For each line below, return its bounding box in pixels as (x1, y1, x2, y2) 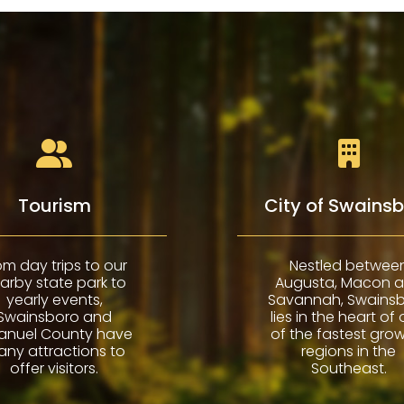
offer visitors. (10, 357, 99, 379)
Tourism (17, 192, 91, 218)
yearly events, (5, 289, 103, 310)
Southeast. (310, 357, 387, 379)
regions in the (301, 340, 397, 362)
